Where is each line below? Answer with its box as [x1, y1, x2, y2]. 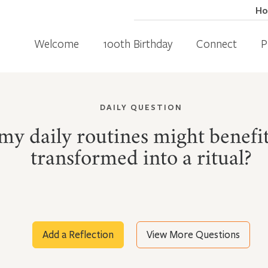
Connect [196, 36, 237, 51]
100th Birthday [103, 36, 172, 51]
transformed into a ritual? [31, 150, 252, 170]
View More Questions [147, 228, 240, 241]
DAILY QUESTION [100, 101, 182, 112]
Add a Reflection [42, 228, 114, 241]
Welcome [34, 36, 79, 51]
